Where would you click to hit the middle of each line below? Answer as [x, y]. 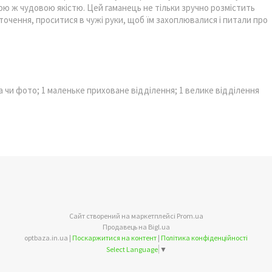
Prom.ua [190, 216]
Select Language [132, 250]
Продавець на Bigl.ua [136, 227]
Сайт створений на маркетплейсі [123, 216]
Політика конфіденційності [204, 238]
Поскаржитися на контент [114, 238]
